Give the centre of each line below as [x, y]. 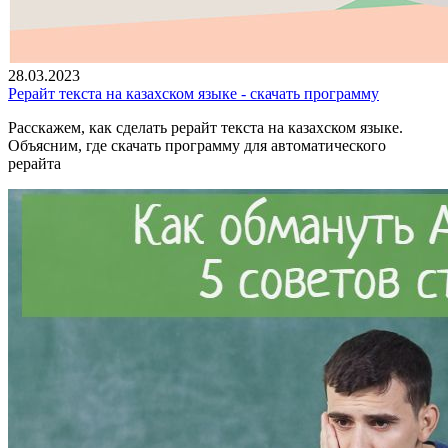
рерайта [34, 163]
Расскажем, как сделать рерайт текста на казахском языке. [205, 127]
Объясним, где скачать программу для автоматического [197, 145]
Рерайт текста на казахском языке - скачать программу [193, 93]
